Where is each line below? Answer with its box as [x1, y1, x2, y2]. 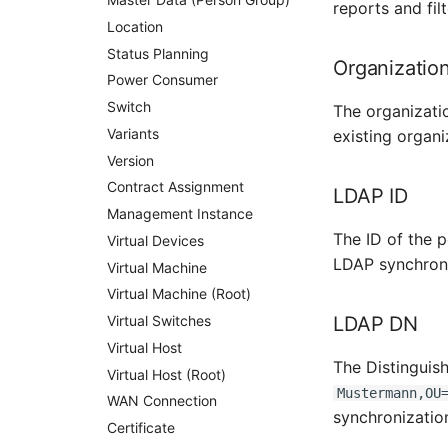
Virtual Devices [107, 231, 205, 249]
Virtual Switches [107, 312, 212, 329]
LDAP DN [333, 312, 418, 337]
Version [107, 151, 155, 169]
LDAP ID [333, 184, 408, 209]
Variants [107, 124, 160, 142]
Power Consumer [107, 71, 219, 89]
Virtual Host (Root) [107, 365, 227, 383]
